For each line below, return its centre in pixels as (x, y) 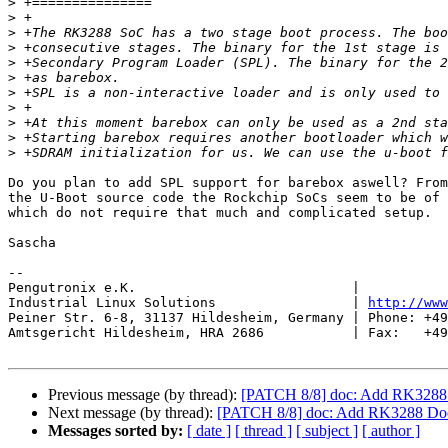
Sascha (32, 243)
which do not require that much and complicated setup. (220, 213)
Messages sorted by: (115, 431)
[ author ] (391, 431)
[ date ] (209, 431)
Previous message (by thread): (144, 395)
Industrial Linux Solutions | (188, 303)
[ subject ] (327, 431)
